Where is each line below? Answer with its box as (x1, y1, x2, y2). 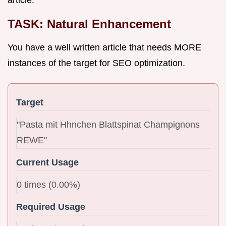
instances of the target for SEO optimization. (8, 58, 185, 68)
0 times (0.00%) (17, 179, 80, 190)
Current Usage (16, 157, 79, 167)
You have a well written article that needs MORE (8, 42, 201, 52)
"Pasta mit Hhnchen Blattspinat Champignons (17, 119, 200, 130)
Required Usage (16, 201, 85, 212)
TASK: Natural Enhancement (8, 17, 171, 31)
